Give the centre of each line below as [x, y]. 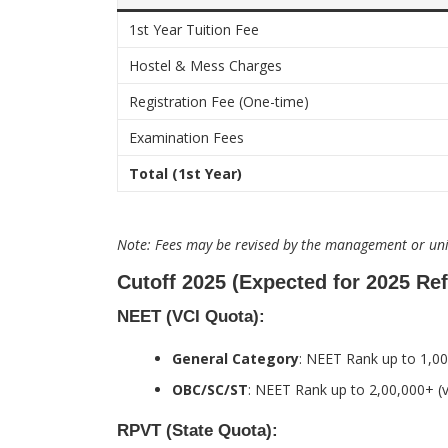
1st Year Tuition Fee [194, 29]
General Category [235, 358]
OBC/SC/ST [210, 389]
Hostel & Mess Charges [206, 65]
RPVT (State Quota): [197, 430]
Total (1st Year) [186, 173]
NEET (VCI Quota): [191, 316]
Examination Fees [187, 137]
